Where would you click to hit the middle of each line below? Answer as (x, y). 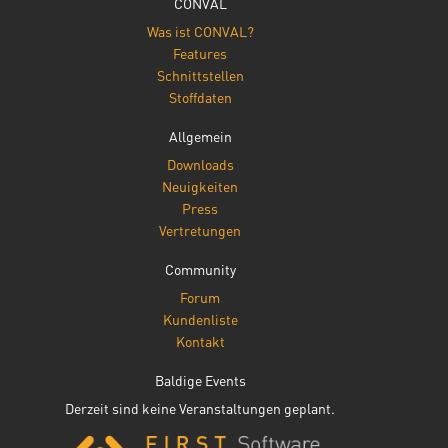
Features (200, 53)
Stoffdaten (200, 97)
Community (200, 269)
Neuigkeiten (200, 186)
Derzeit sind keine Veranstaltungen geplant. (200, 408)
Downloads (200, 164)
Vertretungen (200, 230)
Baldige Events (200, 380)
